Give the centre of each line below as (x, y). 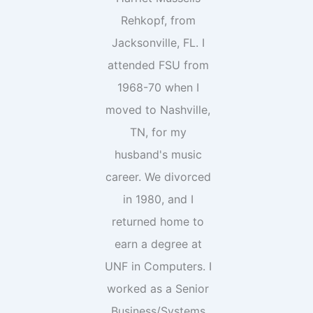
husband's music (158, 154)
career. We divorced (158, 177)
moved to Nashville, (158, 110)
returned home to (158, 221)
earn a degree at (158, 244)
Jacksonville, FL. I (158, 43)
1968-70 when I (158, 87)
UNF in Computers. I (158, 266)
